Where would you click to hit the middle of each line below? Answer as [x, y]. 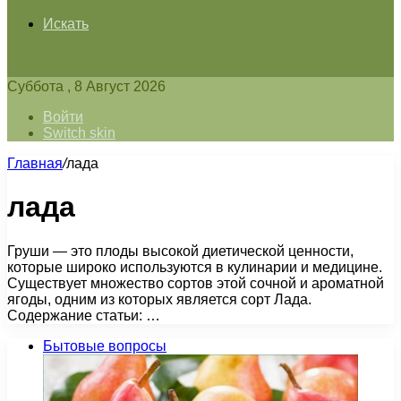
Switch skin [79, 133]
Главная [35, 163]
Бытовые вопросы [105, 346]
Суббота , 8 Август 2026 [86, 86]
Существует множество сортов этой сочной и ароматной [196, 283]
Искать [66, 24]
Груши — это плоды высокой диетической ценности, [180, 251]
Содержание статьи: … [84, 315]
